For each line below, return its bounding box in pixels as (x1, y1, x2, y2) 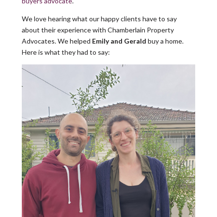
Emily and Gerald (90, 36, 148, 45)
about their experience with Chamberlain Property (21, 25, 174, 34)
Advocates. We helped (21, 36, 91, 45)
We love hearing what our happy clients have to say (21, 14, 177, 23)
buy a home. (147, 36, 184, 45)
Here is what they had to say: (21, 47, 110, 56)
